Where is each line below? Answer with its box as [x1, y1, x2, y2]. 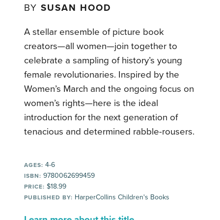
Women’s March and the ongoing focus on [24, 83, 194, 94]
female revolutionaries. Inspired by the [24, 69, 180, 80]
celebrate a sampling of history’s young [24, 55, 183, 66]
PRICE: [24, 183, 45, 190]
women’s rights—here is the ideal [24, 97, 159, 109]
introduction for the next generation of [24, 111, 178, 123]
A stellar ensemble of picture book [24, 26, 165, 37]
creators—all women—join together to [24, 40, 178, 52]
